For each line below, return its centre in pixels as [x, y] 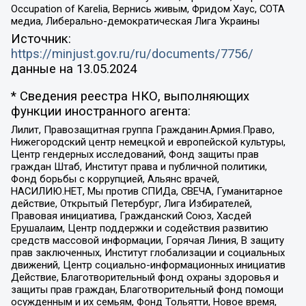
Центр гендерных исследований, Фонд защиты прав [135, 155]
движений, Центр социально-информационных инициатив [148, 265]
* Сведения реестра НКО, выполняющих [130, 97]
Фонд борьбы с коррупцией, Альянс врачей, [115, 179]
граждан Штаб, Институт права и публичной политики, [139, 167]
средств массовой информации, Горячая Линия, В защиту [147, 241]
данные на [43, 69]
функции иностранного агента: [100, 112]
